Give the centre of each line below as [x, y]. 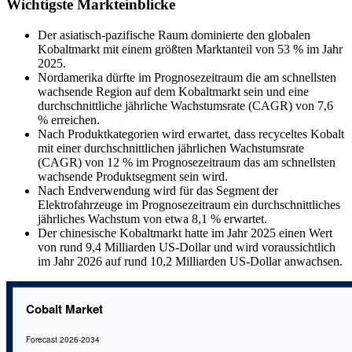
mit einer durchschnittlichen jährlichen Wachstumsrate [171, 148]
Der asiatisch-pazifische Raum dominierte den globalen [174, 35]
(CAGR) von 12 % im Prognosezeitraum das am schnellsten [187, 163]
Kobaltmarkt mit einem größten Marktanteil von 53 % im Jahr [190, 49]
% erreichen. [69, 120]
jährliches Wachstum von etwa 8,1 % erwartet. [152, 219]
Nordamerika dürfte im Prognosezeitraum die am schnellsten [187, 78]
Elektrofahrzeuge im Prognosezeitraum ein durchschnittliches [189, 205]
